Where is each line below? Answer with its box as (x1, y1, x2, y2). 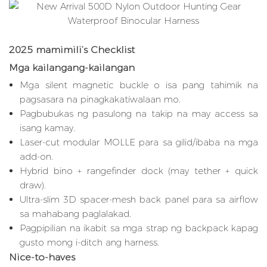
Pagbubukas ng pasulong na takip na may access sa (20, 108, 258, 120)
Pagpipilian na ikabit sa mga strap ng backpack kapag (20, 222, 258, 234)
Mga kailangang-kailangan (9, 62, 135, 74)
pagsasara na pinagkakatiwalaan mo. (20, 94, 181, 105)
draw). (20, 179, 46, 191)
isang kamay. (20, 122, 75, 134)
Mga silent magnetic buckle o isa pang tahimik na (20, 79, 258, 91)
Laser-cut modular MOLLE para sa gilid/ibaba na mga (20, 136, 258, 148)
